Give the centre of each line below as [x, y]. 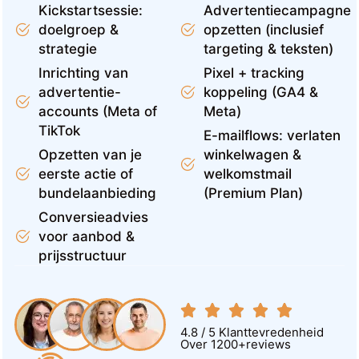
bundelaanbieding [97, 193]
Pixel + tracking [254, 73]
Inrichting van [83, 73]
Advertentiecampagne [277, 10]
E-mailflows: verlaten [272, 135]
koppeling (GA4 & [261, 92]
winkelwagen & [252, 155]
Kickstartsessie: [91, 10]
